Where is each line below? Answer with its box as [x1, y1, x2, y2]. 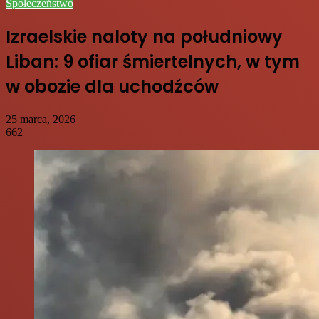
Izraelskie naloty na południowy [6, 24, 283, 48]
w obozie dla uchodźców [6, 74, 219, 98]
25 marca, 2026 [6, 113, 75, 125]
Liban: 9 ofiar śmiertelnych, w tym [6, 49, 300, 73]
